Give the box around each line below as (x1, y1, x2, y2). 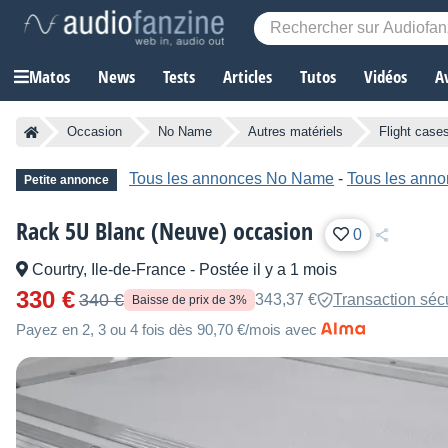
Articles (223, 65, 272, 89)
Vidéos (364, 65, 407, 89)
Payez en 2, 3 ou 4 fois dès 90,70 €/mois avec (16, 321, 317, 339)
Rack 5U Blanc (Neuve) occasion (16, 214, 313, 248)
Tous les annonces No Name (129, 170, 334, 188)
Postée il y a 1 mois (199, 261, 337, 279)
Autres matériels (248, 124, 343, 140)
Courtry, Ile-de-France (28, 261, 190, 279)
